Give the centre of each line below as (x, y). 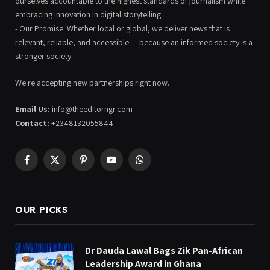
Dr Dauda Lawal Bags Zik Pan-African (164, 251)
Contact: (32, 123)
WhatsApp (157, 165)
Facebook (43, 165)
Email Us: (33, 109)
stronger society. (44, 56)
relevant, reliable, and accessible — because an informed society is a (134, 42)
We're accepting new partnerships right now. (92, 83)
